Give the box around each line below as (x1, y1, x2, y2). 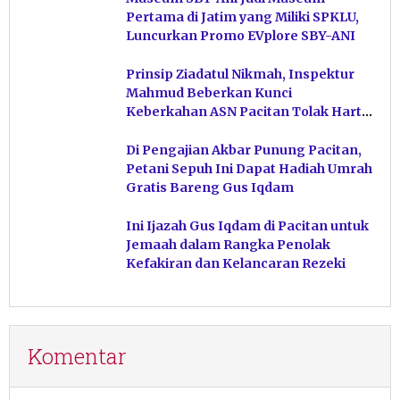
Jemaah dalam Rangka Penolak (126, 236, 330, 253)
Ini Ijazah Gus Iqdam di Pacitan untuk (126, 217, 369, 234)
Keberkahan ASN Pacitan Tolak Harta (126, 103, 370, 120)
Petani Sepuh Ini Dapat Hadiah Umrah (126, 160, 372, 177)
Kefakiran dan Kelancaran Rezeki (126, 254, 346, 271)
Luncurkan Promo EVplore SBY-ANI (126, 27, 356, 44)
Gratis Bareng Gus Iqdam (126, 179, 294, 196)
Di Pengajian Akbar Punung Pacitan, (126, 141, 362, 158)
